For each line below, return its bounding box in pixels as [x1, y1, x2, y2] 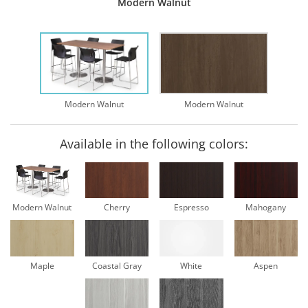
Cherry [103, 201, 130, 214]
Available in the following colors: [60, 135, 248, 153]
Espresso [173, 201, 209, 214]
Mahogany [245, 201, 287, 214]
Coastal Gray [91, 259, 142, 272]
